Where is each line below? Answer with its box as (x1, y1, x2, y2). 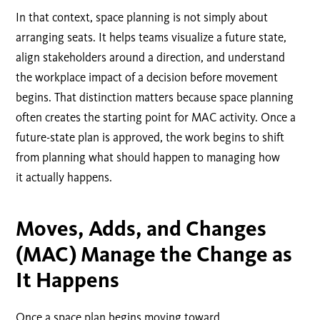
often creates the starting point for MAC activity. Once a (16, 109, 296, 124)
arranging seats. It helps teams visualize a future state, (16, 29, 287, 44)
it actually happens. (16, 169, 113, 184)
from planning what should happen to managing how (16, 149, 281, 164)
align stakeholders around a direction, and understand (16, 49, 286, 64)
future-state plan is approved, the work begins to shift (16, 129, 285, 144)
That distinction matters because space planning (54, 89, 294, 104)
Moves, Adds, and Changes (16, 215, 267, 241)
